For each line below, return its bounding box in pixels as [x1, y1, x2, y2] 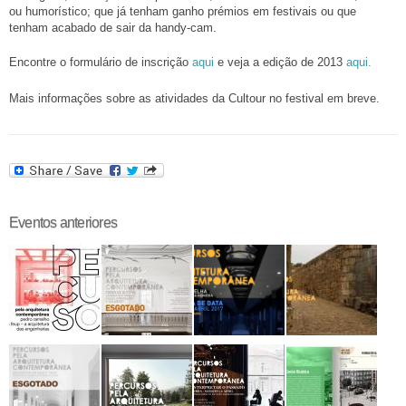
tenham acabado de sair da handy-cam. [9, 20, 227, 34]
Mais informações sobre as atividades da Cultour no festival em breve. [9, 91, 380, 105]
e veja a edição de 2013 [214, 54, 346, 69]
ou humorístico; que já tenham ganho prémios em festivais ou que [9, 4, 356, 18]
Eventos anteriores [9, 215, 117, 231]
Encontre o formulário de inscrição [9, 54, 192, 69]
